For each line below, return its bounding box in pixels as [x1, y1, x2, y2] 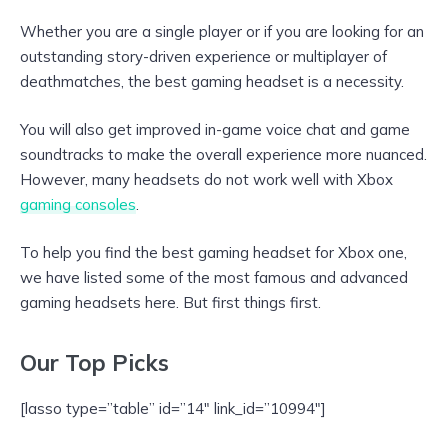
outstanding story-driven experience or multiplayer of [20, 47, 387, 67]
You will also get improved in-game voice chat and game [20, 120, 410, 140]
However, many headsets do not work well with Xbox [20, 170, 393, 190]
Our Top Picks [20, 347, 169, 377]
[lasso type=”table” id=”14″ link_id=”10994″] [20, 398, 326, 418]
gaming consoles [20, 195, 136, 215]
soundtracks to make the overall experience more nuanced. [20, 145, 427, 165]
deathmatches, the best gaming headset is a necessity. [20, 72, 404, 92]
